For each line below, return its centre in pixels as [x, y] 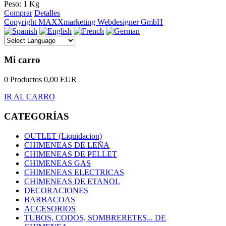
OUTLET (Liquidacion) [63, 136]
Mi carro [22, 60]
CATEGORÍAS [37, 116]
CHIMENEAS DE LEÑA [67, 145]
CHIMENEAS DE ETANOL [72, 181]
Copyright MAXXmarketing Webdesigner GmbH [83, 22]
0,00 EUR [60, 80]
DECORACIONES [56, 190]
